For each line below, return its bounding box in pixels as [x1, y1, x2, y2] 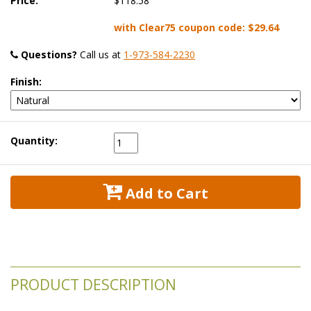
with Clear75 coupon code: [114, 20, 249, 34]
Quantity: [10, 133, 58, 147]
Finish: [10, 74, 42, 88]
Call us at [77, 47, 124, 61]
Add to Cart [122, 183, 208, 203]
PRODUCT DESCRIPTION [10, 274, 176, 294]
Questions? [21, 47, 77, 61]
